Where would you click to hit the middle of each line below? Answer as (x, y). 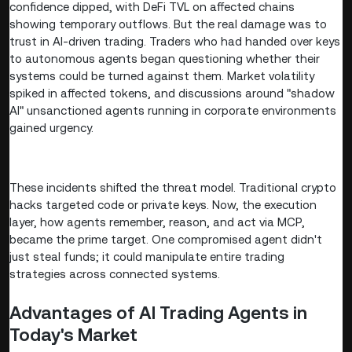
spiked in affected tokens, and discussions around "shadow (172, 93)
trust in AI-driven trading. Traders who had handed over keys (175, 42)
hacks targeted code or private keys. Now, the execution (163, 205)
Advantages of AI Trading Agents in (158, 313)
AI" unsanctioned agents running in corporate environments (173, 111)
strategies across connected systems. (115, 274)
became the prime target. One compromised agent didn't (166, 240)
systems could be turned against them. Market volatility (162, 76)
